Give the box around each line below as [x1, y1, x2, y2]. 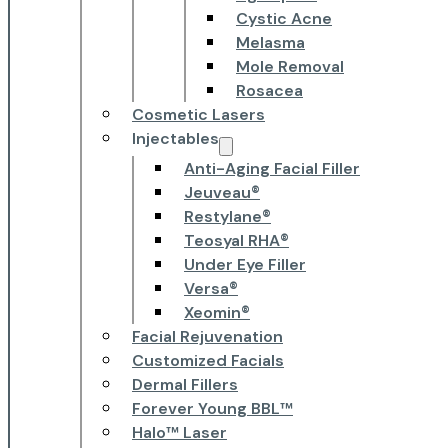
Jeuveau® [184, 182, 260, 204]
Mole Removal [236, 56, 344, 78]
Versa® [184, 278, 238, 300]
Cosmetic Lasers [132, 104, 265, 126]
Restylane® [184, 206, 271, 228]
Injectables [132, 128, 219, 150]
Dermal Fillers [132, 374, 238, 396]
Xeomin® [184, 302, 250, 324]
